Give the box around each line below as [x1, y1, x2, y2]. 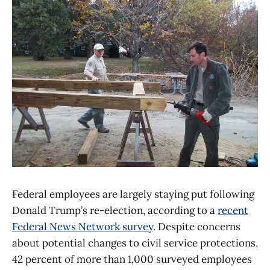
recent [218, 204, 248, 217]
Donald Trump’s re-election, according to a [12, 204, 218, 217]
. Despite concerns [153, 220, 240, 233]
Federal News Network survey [12, 220, 153, 233]
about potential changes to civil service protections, [12, 236, 258, 250]
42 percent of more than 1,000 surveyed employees [12, 253, 252, 266]
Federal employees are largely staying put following [12, 187, 254, 201]
